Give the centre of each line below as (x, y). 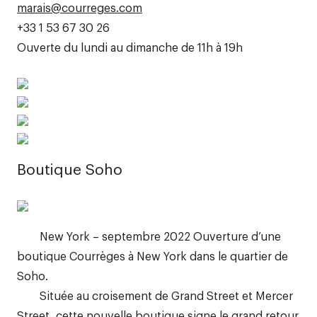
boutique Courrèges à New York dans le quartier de (152, 255)
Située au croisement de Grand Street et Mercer (155, 295)
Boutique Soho (70, 168)
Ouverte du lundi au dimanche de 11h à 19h (130, 47)
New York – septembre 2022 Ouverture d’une (149, 236)
